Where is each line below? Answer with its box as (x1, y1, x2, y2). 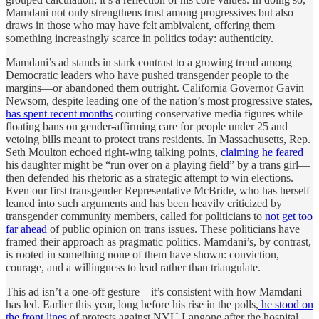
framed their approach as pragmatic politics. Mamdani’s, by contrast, (6, 235, 311, 248)
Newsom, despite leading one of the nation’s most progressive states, (6, 94, 313, 107)
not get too (265, 209, 313, 222)
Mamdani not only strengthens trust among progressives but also (6, 6, 293, 19)
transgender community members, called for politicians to (6, 209, 265, 222)
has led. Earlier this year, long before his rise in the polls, (6, 298, 258, 310)
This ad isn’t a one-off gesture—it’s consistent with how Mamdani (6, 285, 302, 298)
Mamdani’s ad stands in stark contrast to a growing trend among (6, 56, 292, 68)
